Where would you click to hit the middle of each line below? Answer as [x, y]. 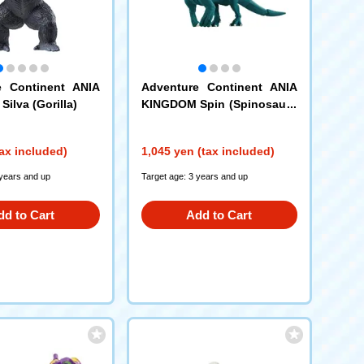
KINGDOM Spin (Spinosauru [219, 104]
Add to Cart [219, 214]
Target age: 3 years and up [194, 176]
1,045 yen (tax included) [208, 151]
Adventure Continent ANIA [219, 87]
